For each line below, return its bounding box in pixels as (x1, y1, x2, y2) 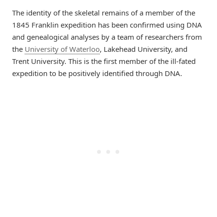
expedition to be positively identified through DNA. (12, 68, 182, 78)
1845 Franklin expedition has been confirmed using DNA (12, 20, 202, 30)
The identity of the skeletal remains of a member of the (12, 8, 195, 18)
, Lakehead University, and (100, 44, 187, 54)
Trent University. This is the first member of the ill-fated (12, 56, 196, 66)
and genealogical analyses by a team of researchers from (12, 32, 202, 42)
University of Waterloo (25, 44, 100, 54)
